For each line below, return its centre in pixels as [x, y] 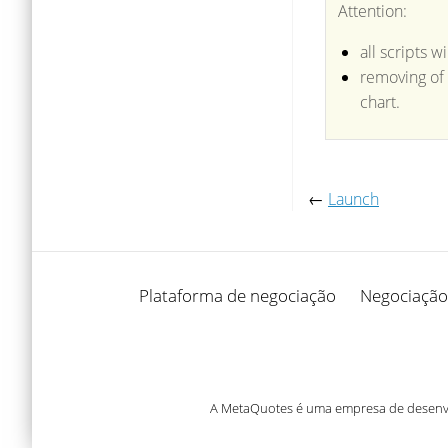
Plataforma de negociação [237, 295]
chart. [380, 102]
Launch [353, 199]
